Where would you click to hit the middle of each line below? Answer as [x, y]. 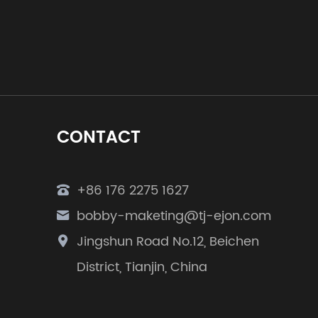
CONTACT [99, 137]
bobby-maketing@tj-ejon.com [174, 216]
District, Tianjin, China [142, 267]
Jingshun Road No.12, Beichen [168, 241]
